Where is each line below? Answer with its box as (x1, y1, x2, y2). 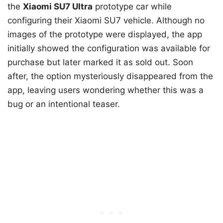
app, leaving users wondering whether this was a (7, 85, 204, 96)
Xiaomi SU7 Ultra (23, 1, 93, 12)
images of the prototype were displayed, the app (7, 29, 202, 40)
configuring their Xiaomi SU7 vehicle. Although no (7, 15, 205, 26)
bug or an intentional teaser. (7, 99, 120, 110)
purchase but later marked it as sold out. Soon (7, 57, 193, 68)
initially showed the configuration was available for (7, 43, 210, 54)
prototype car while (93, 1, 172, 12)
